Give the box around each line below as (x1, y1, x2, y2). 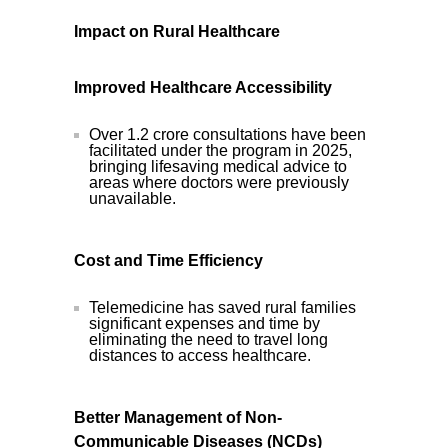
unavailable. (89, 189, 176, 207)
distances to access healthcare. (89, 346, 311, 364)
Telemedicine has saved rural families (89, 298, 356, 316)
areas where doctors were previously (89, 173, 349, 191)
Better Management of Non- (74, 408, 282, 426)
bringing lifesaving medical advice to (89, 157, 347, 175)
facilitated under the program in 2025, (89, 141, 352, 159)
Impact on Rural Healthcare (74, 22, 280, 40)
